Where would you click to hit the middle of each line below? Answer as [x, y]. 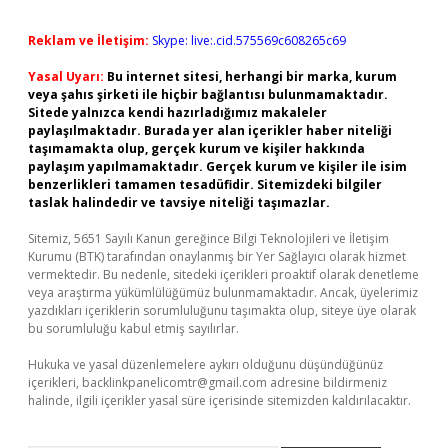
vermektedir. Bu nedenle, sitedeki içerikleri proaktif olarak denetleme [223, 274]
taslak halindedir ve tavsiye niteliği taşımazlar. [179, 202]
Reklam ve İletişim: [88, 40]
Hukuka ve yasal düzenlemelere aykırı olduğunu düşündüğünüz [205, 364]
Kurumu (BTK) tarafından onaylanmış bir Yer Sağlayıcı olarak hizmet [217, 256]
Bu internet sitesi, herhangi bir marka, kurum [252, 76]
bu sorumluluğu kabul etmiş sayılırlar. [133, 328]
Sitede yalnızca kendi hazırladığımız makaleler [177, 112]
